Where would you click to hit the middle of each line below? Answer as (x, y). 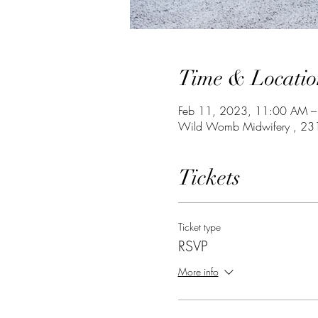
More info (198, 272)
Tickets (209, 177)
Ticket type (199, 226)
